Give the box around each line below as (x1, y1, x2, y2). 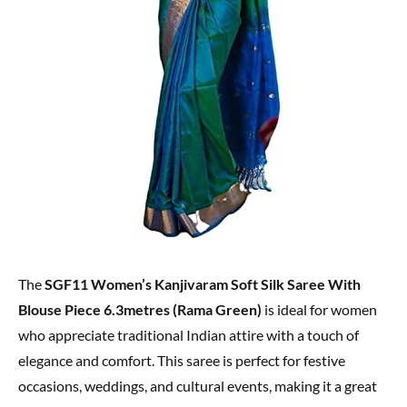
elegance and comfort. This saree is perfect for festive (18, 352, 345, 370)
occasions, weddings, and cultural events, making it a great (18, 377, 377, 395)
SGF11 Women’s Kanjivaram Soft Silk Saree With (45, 275, 361, 293)
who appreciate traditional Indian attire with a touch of (18, 326, 359, 344)
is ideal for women (262, 301, 377, 319)
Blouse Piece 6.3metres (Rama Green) (18, 301, 262, 319)
